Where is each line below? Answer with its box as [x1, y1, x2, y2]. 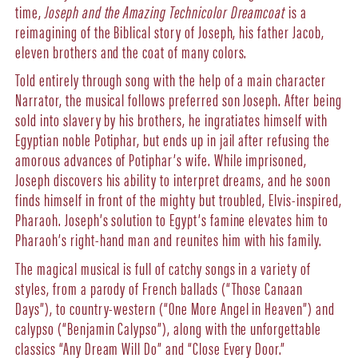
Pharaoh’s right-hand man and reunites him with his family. [15, 227, 322, 252]
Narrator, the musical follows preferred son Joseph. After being [15, 87, 342, 112]
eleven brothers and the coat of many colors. [15, 38, 248, 63]
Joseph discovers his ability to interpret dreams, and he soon [15, 167, 331, 192]
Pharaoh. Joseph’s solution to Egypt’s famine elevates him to [15, 207, 328, 232]
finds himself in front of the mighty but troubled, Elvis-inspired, [15, 187, 342, 212]
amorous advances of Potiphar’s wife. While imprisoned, [15, 147, 308, 172]
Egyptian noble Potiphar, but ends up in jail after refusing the [15, 127, 330, 152]
